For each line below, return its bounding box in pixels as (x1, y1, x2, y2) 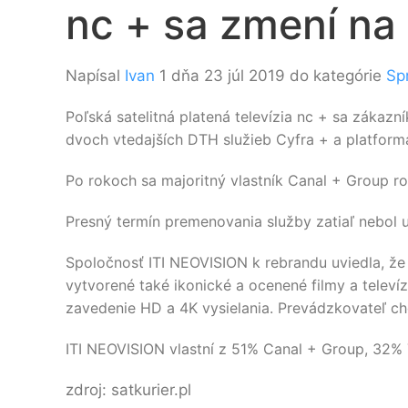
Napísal (66, 66, 125, 85)
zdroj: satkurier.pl (66, 381, 191, 399)
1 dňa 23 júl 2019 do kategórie (155, 66, 386, 85)
